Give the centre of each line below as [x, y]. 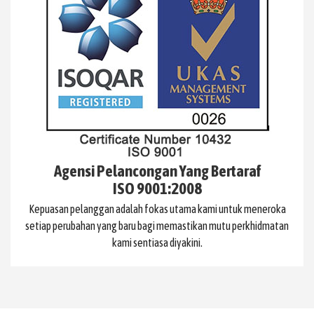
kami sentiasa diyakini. [157, 242]
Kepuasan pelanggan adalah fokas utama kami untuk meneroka [157, 209]
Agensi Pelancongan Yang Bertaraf [157, 171]
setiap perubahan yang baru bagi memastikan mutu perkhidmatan [157, 225]
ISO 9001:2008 [157, 188]
